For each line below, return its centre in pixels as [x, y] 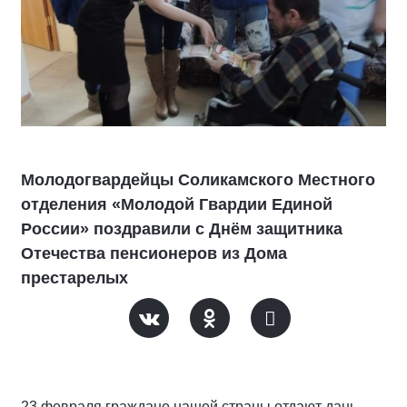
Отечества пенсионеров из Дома [154, 253]
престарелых [74, 278]
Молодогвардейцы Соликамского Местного [198, 179]
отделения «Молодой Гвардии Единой [177, 204]
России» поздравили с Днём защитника [182, 228]
